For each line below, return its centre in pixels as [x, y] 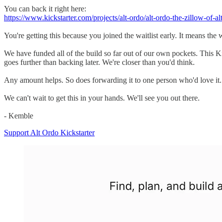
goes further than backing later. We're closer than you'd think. [99, 62]
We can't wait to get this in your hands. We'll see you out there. [102, 98]
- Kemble [19, 115]
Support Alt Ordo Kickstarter [49, 132]
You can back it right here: [45, 8]
